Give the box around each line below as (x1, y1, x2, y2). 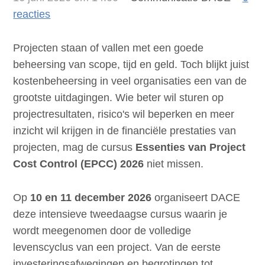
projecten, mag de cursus (13, 141, 136, 153)
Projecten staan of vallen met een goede (13, 41, 204, 54)
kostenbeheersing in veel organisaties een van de (13, 75, 247, 87)
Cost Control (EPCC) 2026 (13, 157, 144, 170)
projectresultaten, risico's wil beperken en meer (13, 108, 235, 120)
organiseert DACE (151, 191, 241, 203)
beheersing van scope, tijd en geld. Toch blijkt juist (13, 58, 250, 70)
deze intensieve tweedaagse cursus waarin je (13, 208, 228, 220)
